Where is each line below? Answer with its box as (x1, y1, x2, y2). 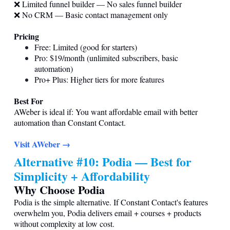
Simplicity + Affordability (14, 166, 150, 185)
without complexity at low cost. (14, 218, 114, 229)
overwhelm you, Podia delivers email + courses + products (14, 207, 201, 218)
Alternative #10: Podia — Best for (14, 152, 191, 170)
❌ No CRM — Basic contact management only (14, 9, 168, 20)
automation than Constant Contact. (14, 117, 126, 128)
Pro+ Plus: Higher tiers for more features (34, 73, 164, 85)
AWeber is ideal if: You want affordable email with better (14, 106, 198, 117)
